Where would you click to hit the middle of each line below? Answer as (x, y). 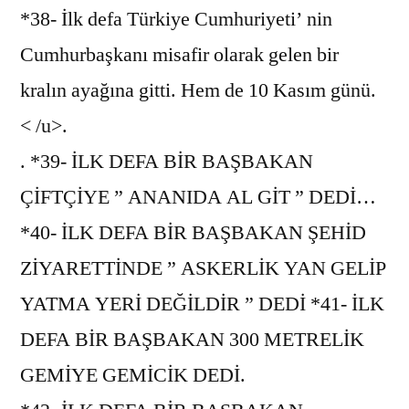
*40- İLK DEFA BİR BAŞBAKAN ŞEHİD (193, 232)
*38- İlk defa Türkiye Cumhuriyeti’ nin (176, 19)
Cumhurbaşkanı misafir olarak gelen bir (179, 54)
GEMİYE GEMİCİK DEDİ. (133, 375)
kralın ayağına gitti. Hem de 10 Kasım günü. (198, 90)
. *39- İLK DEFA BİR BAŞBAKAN (167, 161)
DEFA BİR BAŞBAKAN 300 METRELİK (192, 339)
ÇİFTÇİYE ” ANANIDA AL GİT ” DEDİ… (198, 197)
